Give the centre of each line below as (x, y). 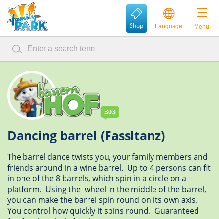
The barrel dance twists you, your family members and (108, 157)
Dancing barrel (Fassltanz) (86, 135)
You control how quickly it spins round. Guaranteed (103, 211)
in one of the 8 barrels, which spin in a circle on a (97, 178)
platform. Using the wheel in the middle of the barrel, (107, 189)
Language (169, 26)
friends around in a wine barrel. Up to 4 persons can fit (109, 168)
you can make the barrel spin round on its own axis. (103, 200)
